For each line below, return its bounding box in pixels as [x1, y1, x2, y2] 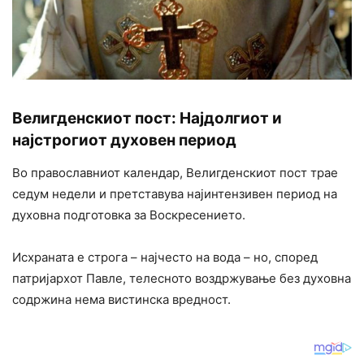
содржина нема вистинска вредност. [12, 292, 231, 308]
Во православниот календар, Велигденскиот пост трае [12, 165, 338, 181]
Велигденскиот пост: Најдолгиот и [12, 109, 282, 128]
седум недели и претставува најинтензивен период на [12, 186, 337, 202]
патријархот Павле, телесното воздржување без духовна [12, 271, 351, 287]
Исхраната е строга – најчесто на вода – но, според [12, 249, 318, 266]
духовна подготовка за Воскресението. [12, 207, 245, 223]
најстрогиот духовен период [12, 131, 236, 150]
